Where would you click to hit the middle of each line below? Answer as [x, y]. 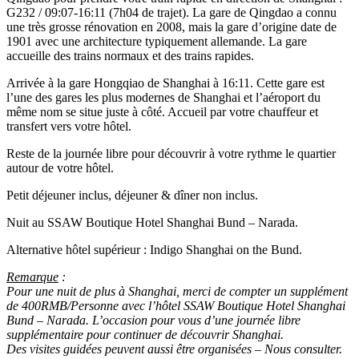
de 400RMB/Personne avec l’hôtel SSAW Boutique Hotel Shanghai [176, 305]
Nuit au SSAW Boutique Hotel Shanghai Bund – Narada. [152, 222]
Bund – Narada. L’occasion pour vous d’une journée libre [153, 320]
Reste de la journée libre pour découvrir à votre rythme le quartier [171, 153]
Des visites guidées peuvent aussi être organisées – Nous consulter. [174, 349]
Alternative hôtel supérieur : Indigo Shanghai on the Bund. [154, 249]
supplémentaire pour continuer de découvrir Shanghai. [145, 334]
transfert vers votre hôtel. [69, 126]
